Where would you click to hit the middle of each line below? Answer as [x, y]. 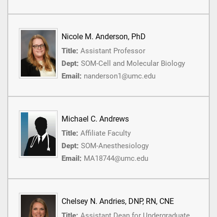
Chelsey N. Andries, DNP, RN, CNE [118, 201]
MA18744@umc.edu [116, 158]
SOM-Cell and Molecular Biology [133, 63]
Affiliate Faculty [106, 133]
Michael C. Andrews [95, 119]
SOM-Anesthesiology [115, 146]
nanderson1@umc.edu [120, 76]
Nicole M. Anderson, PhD [104, 36]
